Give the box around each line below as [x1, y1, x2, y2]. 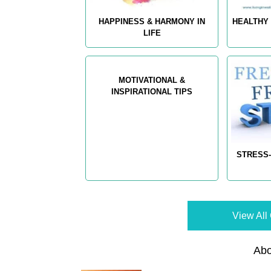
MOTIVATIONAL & [119, 76, 186, 85]
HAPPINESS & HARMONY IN [99, 17, 206, 27]
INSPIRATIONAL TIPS [111, 87, 193, 97]
